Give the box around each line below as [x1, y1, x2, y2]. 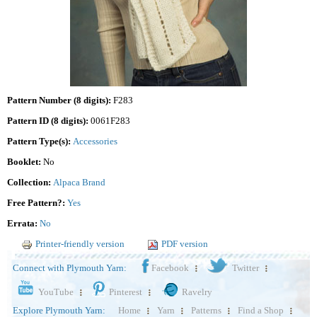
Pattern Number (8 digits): [7, 95, 113, 106]
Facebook [151, 263, 189, 274]
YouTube [38, 287, 74, 298]
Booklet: [7, 156, 43, 168]
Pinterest [109, 287, 142, 298]
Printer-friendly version [35, 238, 125, 250]
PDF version [161, 238, 208, 250]
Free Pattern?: [7, 197, 67, 209]
